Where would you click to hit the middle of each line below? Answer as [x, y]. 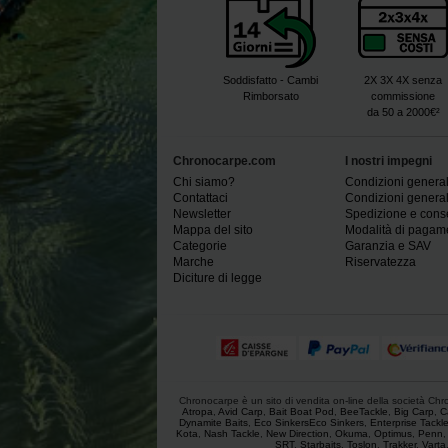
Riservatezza [381, 261]
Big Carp [413, 411]
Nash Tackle [232, 433]
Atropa [197, 411]
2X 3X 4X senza [403, 79]
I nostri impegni [389, 160]
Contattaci [200, 197]
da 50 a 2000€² [403, 111]
